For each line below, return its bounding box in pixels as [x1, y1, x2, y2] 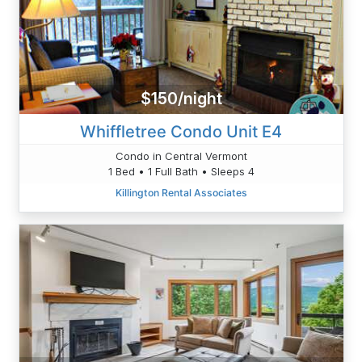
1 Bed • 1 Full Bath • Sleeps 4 [107, 164, 255, 178]
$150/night [140, 89, 222, 109]
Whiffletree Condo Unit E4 [80, 121, 282, 141]
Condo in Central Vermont [115, 149, 247, 162]
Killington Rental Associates [115, 186, 247, 199]
